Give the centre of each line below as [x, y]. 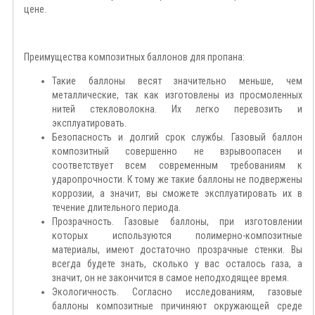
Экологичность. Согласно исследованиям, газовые [177, 292]
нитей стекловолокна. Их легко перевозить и [177, 109]
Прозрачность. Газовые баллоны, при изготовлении [177, 222]
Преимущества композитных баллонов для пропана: [134, 57]
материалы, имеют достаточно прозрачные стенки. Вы [177, 250]
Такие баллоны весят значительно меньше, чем [177, 81]
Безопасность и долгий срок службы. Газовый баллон [177, 137]
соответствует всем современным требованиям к [177, 166]
